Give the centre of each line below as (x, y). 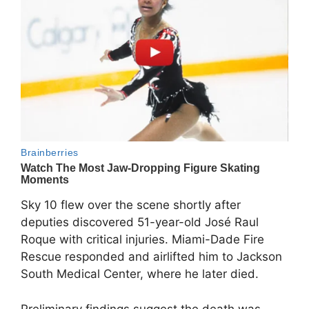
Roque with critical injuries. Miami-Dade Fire (142, 240)
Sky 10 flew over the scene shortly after (131, 205)
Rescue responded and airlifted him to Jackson (151, 257)
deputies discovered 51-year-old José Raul (140, 222)
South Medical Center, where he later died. (140, 274)
